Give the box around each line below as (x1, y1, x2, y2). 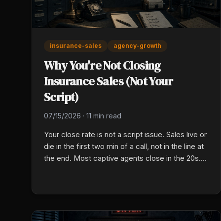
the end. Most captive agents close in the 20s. (44, 153, 201, 163)
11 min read (86, 111, 121, 120)
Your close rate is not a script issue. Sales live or (44, 129, 207, 139)
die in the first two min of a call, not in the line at (44, 141, 204, 151)
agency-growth (113, 41, 161, 49)
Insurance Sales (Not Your (44, 73, 173, 89)
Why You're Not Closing (44, 57, 161, 74)
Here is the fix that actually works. (44, 165, 158, 175)
